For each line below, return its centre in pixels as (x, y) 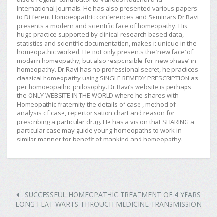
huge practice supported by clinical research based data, (100, 34)
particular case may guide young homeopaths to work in (99, 130)
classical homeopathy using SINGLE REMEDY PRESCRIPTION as (108, 78)
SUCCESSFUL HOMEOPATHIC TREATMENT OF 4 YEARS (112, 194)
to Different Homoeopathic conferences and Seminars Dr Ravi (108, 17)
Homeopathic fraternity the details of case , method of (96, 104)
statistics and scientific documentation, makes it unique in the (107, 43)
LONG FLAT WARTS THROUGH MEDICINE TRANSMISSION (108, 204)
